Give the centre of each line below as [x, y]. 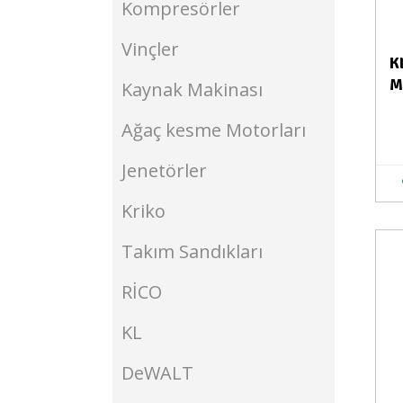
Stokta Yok [311, 257]
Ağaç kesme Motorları [214, 130]
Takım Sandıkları [192, 251]
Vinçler [150, 49]
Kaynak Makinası [192, 90]
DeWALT [157, 373]
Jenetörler [164, 170]
